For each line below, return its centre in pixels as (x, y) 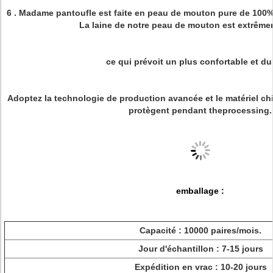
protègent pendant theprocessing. (200, 110)
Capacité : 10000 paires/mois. (200, 230)
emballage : (200, 191)
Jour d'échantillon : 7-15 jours (200, 249)
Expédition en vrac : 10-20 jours (200, 267)
